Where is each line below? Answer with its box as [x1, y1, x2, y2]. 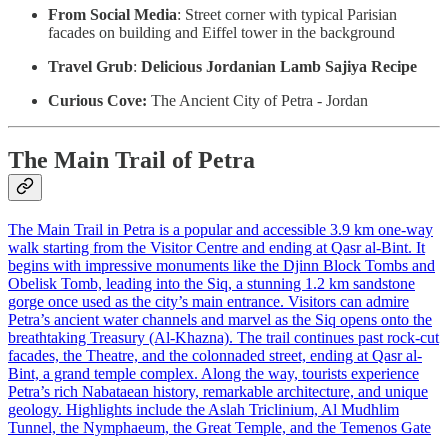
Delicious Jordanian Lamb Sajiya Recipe [141, 57, 417, 75]
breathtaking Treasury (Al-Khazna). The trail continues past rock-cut [8, 329, 439, 347]
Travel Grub [48, 57, 133, 75]
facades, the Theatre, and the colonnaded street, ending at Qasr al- [8, 347, 422, 365]
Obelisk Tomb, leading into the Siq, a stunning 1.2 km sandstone [8, 275, 415, 293]
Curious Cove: [48, 91, 147, 109]
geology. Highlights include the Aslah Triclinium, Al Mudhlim [8, 401, 399, 419]
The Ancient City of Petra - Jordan [147, 91, 368, 109]
